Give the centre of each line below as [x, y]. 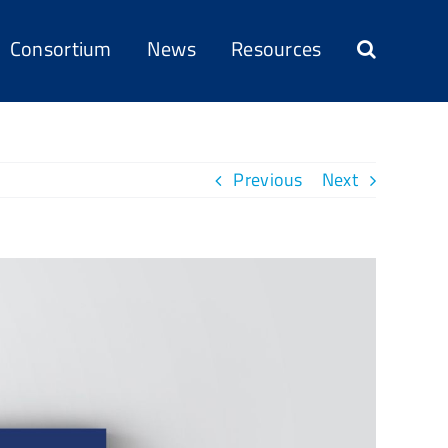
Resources [276, 48]
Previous [268, 179]
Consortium [60, 48]
